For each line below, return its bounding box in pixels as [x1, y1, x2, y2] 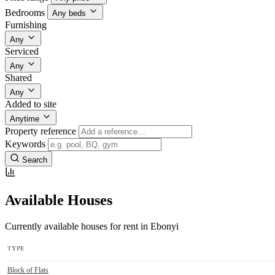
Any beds [52, 9, 86, 18]
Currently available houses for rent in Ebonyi [5, 221, 179, 232]
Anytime [10, 114, 39, 124]
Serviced [5, 46, 39, 57]
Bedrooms [5, 7, 45, 18]
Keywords [5, 139, 45, 150]
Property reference [5, 126, 76, 137]
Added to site [5, 99, 56, 110]
